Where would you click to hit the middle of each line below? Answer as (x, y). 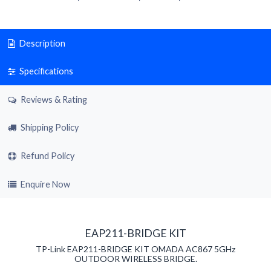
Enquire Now (45, 184)
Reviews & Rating (53, 99)
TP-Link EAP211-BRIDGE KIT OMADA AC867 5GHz (135, 249)
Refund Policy (47, 155)
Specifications (45, 71)
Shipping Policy (49, 128)
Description (41, 43)
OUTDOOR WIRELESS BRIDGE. (135, 259)
